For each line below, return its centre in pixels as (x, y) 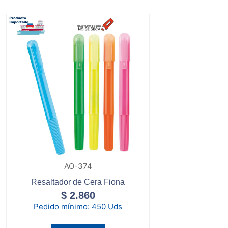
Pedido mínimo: (63, 206)
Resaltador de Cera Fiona (78, 182)
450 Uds (107, 206)
